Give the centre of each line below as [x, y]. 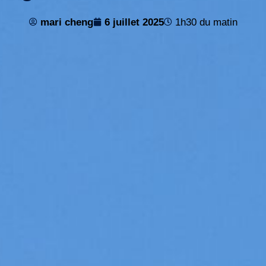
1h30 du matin [206, 22]
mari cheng [66, 22]
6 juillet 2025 [134, 22]
